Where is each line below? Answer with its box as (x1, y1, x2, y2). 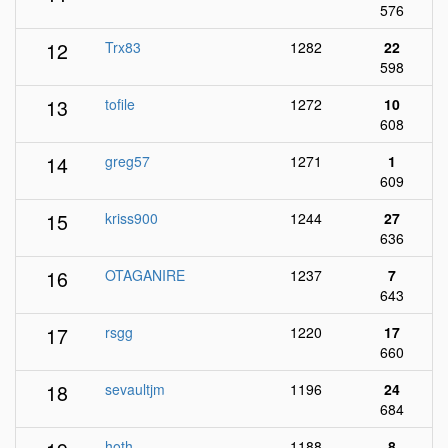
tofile (105, 94, 135, 114)
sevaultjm (105, 379, 165, 399)
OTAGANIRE (105, 265, 185, 285)
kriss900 (105, 208, 158, 228)
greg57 (105, 151, 150, 171)
